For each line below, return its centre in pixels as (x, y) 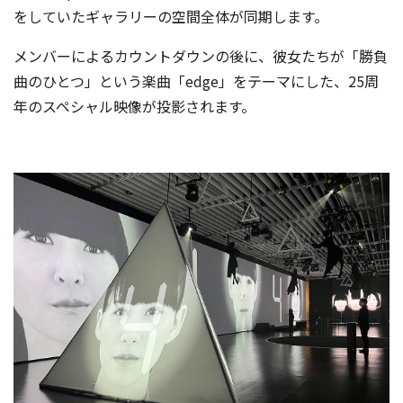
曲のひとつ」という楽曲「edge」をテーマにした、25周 (196, 81)
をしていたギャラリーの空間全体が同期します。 (171, 17)
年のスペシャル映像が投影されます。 (134, 107)
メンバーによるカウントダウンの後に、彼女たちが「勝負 (201, 56)
